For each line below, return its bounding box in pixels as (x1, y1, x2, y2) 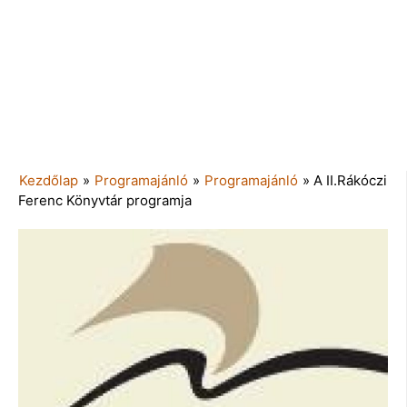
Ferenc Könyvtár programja (18, 191, 192, 209)
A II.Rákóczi (313, 171, 387, 189)
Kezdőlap (19, 171, 78, 189)
